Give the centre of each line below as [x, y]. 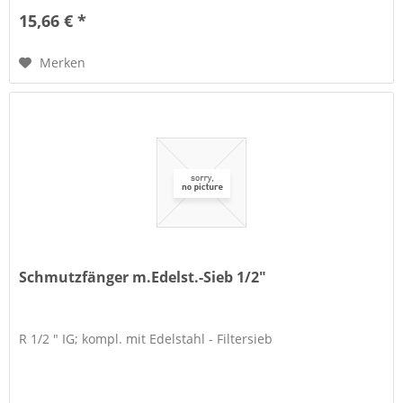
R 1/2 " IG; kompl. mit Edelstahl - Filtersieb [146, 339]
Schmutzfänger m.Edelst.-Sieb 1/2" [143, 278]
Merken [63, 63]
